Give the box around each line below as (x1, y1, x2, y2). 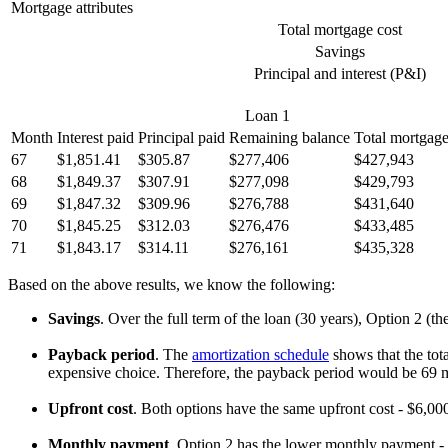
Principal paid (138, 129, 225, 147)
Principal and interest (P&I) (254, 65, 426, 83)
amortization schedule (192, 346, 329, 364)
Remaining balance (229, 129, 350, 147)
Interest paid (57, 129, 134, 147)
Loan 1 (245, 107, 290, 125)
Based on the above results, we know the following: (8, 276, 335, 294)
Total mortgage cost (278, 21, 402, 39)
